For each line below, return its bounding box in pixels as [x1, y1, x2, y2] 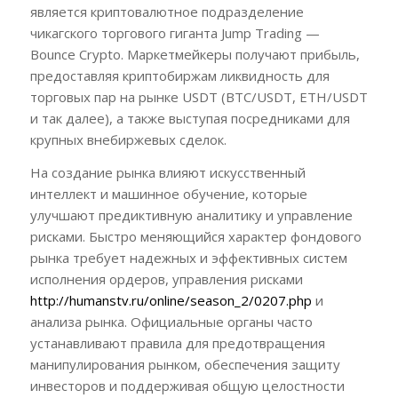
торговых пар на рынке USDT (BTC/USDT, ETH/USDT [29, 87, 368, 106]
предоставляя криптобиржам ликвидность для [29, 66, 330, 84]
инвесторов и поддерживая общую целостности [29, 376, 345, 394]
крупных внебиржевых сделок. [29, 130, 227, 148]
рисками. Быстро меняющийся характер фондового [29, 227, 362, 245]
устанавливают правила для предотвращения [29, 333, 325, 352]
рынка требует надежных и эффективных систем [29, 248, 347, 267]
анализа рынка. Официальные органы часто [29, 312, 313, 330]
